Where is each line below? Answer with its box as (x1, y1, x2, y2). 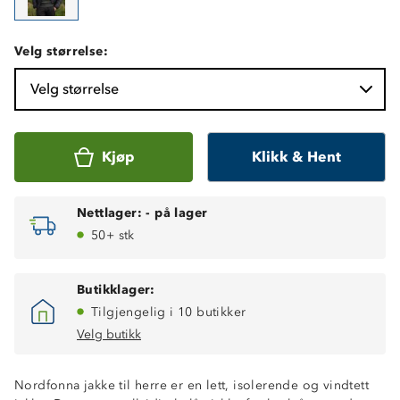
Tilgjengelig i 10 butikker (91, 304, 246, 320)
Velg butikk (77, 326, 141, 342)
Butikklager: (77, 281, 155, 297)
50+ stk (91, 227, 135, 243)
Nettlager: (77, 204, 143, 221)
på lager (154, 204, 208, 221)
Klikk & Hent (252, 147, 341, 165)
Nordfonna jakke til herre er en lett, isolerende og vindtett (14, 377, 369, 393)
